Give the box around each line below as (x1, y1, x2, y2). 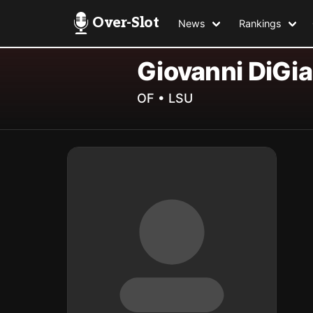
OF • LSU (137, 91, 193, 105)
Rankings (239, 17, 282, 29)
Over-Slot (92, 15, 159, 31)
